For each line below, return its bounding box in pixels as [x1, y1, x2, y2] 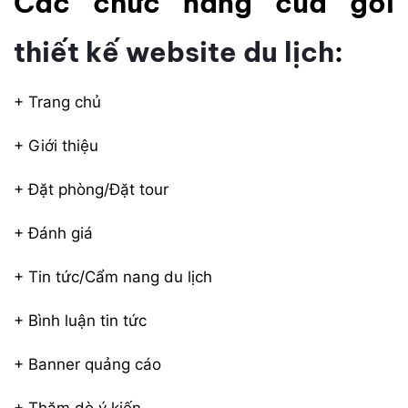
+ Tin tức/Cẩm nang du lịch [14, 268, 212, 287]
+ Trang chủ [14, 92, 101, 111]
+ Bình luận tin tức [14, 311, 147, 331]
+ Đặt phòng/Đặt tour [14, 179, 168, 199]
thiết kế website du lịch [14, 34, 334, 69]
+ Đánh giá [14, 224, 93, 243]
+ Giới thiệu [14, 136, 98, 155]
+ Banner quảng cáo [14, 355, 161, 374]
